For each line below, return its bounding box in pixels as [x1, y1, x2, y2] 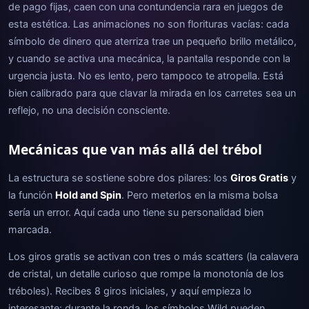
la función [8, 189, 55, 201]
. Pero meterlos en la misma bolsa [121, 189, 278, 201]
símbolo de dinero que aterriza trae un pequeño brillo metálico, [8, 35, 297, 47]
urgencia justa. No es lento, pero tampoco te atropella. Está [8, 70, 283, 81]
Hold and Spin [55, 189, 121, 201]
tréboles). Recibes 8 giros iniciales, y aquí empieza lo [8, 285, 252, 297]
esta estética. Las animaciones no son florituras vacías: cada [8, 18, 289, 30]
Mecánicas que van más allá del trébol [8, 140, 262, 159]
